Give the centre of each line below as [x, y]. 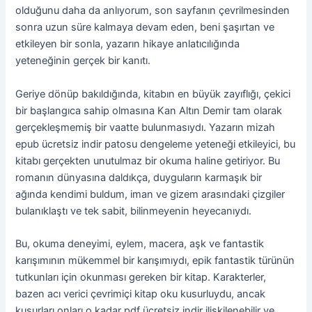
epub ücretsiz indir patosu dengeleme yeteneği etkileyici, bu [156, 144]
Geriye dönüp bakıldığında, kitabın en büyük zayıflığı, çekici [153, 94]
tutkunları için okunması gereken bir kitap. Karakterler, [141, 278]
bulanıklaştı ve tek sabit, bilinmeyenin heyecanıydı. [134, 211]
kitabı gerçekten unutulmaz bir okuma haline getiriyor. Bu [148, 161]
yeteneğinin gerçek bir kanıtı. [83, 61]
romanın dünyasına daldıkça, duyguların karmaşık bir [139, 177]
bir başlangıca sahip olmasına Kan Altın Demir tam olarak [149, 110]
